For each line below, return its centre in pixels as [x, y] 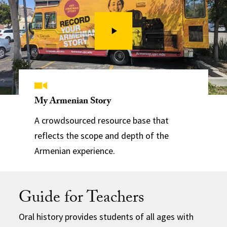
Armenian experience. [75, 150]
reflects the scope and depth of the [102, 135]
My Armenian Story [73, 102]
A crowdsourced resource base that [102, 120]
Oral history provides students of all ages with [106, 216]
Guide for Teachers [82, 199]
